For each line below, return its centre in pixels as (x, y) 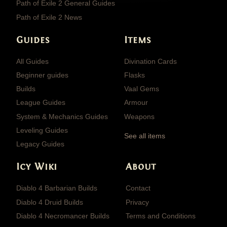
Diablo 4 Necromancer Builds (63, 216)
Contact (138, 188)
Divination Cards (150, 61)
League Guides (41, 103)
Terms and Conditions (161, 216)
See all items (145, 136)
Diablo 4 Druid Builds (50, 202)
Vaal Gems (142, 89)
